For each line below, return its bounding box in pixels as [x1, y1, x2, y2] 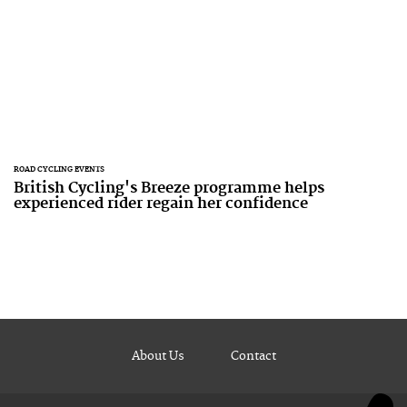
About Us [131, 349, 184, 363]
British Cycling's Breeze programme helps [14, 179, 324, 197]
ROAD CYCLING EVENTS [14, 164, 104, 174]
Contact [230, 349, 276, 363]
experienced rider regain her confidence [14, 194, 308, 213]
